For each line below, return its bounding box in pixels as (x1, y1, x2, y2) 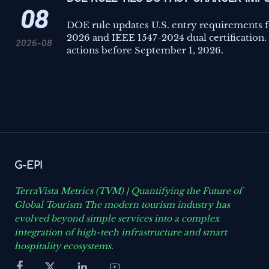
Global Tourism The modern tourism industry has (14, 199, 230, 210)
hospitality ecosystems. (14, 240, 116, 252)
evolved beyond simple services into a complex (14, 213, 220, 224)
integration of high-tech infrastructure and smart (14, 226, 227, 238)
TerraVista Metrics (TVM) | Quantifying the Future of (14, 185, 242, 196)
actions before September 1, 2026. (66, 44, 223, 56)
